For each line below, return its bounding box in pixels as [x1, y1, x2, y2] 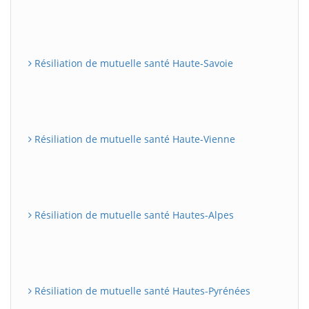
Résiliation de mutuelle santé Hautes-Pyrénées [32, 284, 250, 297]
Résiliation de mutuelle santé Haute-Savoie [32, 57, 233, 70]
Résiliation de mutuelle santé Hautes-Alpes [32, 208, 234, 221]
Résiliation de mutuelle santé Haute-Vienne [32, 132, 235, 146]
